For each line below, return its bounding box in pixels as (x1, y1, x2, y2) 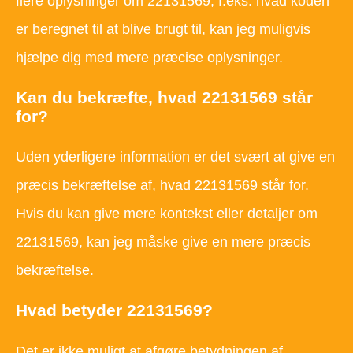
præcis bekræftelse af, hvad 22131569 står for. (16, 177, 309, 194)
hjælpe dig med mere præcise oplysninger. (16, 50, 283, 66)
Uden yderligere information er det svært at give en (16, 149, 335, 165)
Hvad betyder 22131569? (16, 301, 213, 320)
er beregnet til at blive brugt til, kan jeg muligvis (16, 21, 310, 38)
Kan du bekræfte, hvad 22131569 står (16, 88, 313, 107)
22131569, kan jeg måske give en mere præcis (16, 234, 310, 251)
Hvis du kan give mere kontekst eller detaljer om (16, 206, 318, 222)
